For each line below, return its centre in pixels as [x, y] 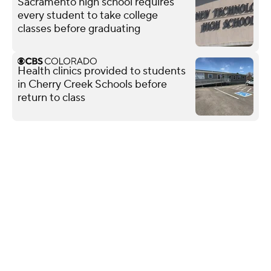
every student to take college [88, 15]
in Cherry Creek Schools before [92, 84]
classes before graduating [79, 28]
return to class [51, 97]
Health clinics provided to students [102, 71]
